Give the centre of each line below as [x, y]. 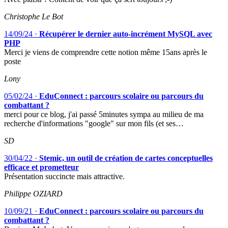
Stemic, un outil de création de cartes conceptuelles [126, 158]
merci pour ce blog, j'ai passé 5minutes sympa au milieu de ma [104, 114]
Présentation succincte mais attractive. [64, 176]
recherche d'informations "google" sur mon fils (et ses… [94, 123]
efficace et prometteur [41, 167]
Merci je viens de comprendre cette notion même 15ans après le [106, 52]
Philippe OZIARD [33, 193]
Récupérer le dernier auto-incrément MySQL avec [126, 34]
